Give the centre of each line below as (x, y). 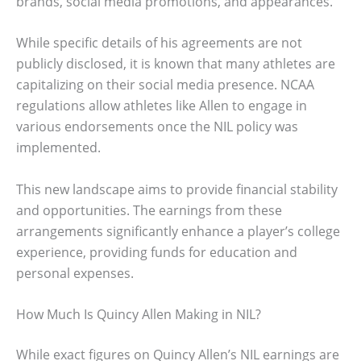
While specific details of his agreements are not (159, 43)
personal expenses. (75, 273)
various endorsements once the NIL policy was (157, 127)
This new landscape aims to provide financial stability (177, 189)
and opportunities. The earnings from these (149, 210)
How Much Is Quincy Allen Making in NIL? (139, 315)
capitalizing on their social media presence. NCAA (165, 85)
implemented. (58, 148)
